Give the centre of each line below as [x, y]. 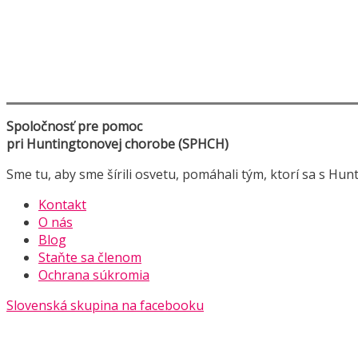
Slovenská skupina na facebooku [105, 305]
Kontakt [62, 204]
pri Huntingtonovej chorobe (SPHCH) [117, 143]
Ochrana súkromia [94, 274]
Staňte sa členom [90, 257]
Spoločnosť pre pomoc [74, 126]
